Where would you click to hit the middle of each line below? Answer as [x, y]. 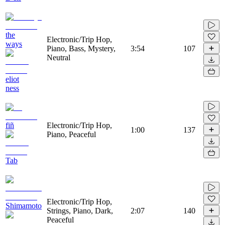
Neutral [59, 57]
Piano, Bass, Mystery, [81, 48]
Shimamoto [24, 205]
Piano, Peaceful [71, 134]
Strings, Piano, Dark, [80, 210]
